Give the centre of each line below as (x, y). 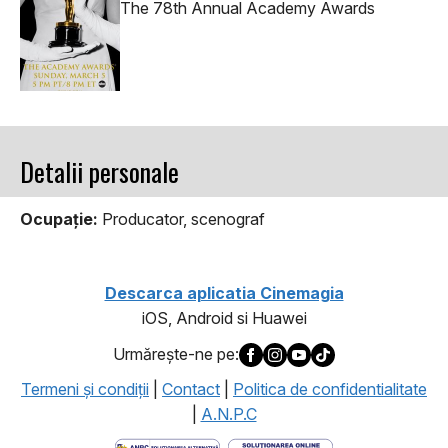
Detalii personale (99, 172)
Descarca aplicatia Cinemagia (224, 293)
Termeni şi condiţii (85, 388)
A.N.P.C (228, 413)
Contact (191, 388)
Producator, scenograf (181, 219)
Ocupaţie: (59, 219)
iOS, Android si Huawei (224, 318)
